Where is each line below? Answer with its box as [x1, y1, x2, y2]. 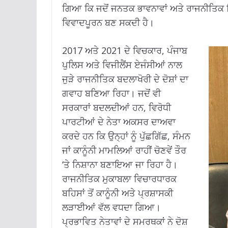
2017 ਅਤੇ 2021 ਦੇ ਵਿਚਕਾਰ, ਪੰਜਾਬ [62, 44, 187, 57]
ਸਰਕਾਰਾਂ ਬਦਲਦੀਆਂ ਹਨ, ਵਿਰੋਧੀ [62, 101, 171, 114]
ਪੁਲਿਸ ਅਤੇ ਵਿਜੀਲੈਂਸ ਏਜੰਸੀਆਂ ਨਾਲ [62, 59, 182, 71]
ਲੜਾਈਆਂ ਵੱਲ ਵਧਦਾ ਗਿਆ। [62, 201, 161, 214]
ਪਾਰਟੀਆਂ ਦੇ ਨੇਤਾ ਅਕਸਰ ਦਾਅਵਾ [62, 116, 176, 128]
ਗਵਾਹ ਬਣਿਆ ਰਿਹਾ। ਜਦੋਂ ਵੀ [62, 87, 161, 100]
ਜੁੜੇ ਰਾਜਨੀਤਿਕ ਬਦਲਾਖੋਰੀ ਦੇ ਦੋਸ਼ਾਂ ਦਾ [62, 73, 188, 85]
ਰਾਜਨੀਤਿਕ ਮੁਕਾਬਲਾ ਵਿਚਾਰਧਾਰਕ [62, 173, 177, 185]
